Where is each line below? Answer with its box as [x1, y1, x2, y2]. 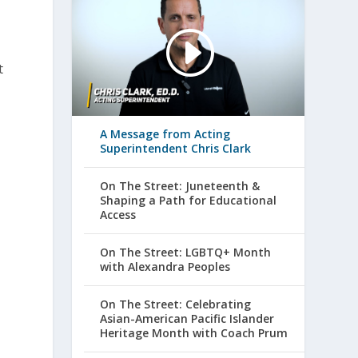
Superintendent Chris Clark [100, 141, 252, 157]
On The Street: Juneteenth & [100, 178, 261, 194]
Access [100, 207, 137, 223]
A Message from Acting [100, 126, 231, 142]
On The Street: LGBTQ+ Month [100, 245, 272, 261]
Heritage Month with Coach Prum [100, 325, 288, 341]
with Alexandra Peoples [100, 259, 231, 275]
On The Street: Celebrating [100, 296, 252, 312]
